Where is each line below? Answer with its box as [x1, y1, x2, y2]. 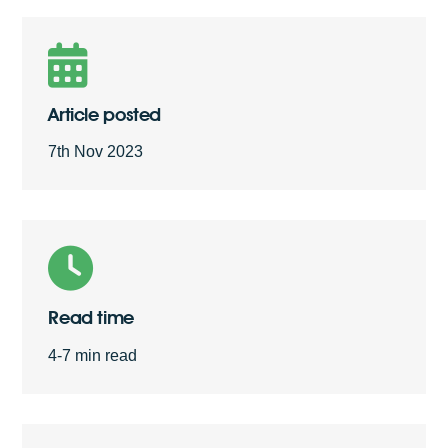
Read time [48, 306, 134, 329]
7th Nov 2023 [48, 143, 144, 161]
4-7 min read [48, 346, 138, 364]
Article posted [48, 103, 162, 126]
